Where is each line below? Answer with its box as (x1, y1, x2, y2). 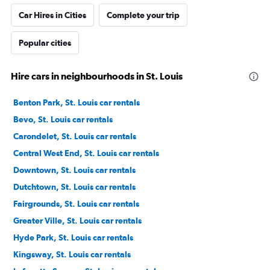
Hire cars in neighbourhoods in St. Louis (11, 71, 183, 81)
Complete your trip (107, 10, 180, 20)
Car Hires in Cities (19, 10, 86, 20)
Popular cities (19, 38, 71, 48)
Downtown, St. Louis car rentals (13, 165, 136, 175)
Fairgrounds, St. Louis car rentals (13, 199, 139, 209)
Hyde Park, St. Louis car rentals (13, 233, 133, 242)
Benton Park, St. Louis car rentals (13, 98, 140, 107)
